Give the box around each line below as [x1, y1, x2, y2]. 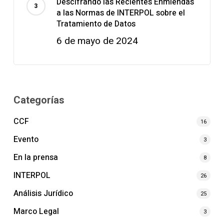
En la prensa [13, 151, 58, 163]
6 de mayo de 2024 [56, 33, 138, 48]
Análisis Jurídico [13, 187, 73, 199]
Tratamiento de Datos [56, 17, 135, 30]
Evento [13, 133, 38, 145]
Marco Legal [13, 205, 59, 217]
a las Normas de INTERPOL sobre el [56, 6, 185, 19]
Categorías [13, 93, 64, 106]
